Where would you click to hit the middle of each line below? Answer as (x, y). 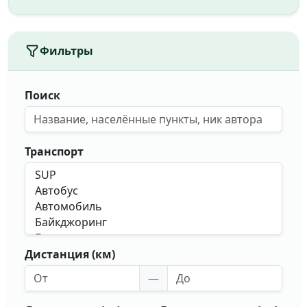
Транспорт (54, 151)
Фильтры (66, 51)
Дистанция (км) (70, 254)
